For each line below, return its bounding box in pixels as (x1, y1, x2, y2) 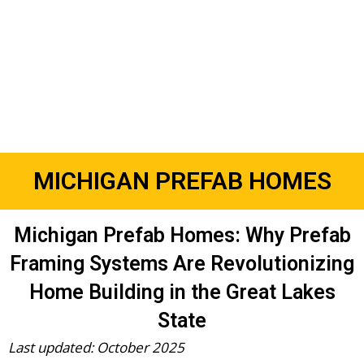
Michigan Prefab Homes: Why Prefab (13, 223, 351, 248)
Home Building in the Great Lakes (28, 280, 336, 305)
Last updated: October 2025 (8, 338, 184, 357)
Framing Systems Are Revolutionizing (10, 252, 354, 276)
